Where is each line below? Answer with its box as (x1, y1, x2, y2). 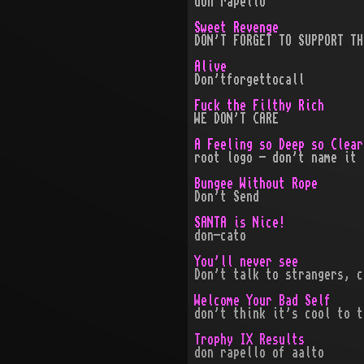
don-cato (193, 229, 246, 242)
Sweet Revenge (193, 21, 279, 34)
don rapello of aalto (193, 346, 324, 359)
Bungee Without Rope (193, 177, 318, 190)
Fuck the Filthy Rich (193, 99, 324, 112)
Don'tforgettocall (193, 73, 305, 86)
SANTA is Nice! (193, 216, 285, 229)
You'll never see (193, 255, 298, 268)
